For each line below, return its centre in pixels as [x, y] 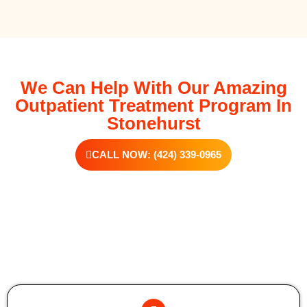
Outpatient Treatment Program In [153, 106]
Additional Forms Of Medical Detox [153, 269]
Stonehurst [153, 123]
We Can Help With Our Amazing [153, 88]
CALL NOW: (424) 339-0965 [157, 155]
